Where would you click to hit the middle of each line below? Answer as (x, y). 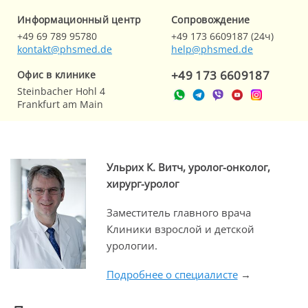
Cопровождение (211, 20)
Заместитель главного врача (178, 212)
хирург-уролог (142, 184)
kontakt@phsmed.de (65, 49)
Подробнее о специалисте (172, 274)
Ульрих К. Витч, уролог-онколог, (188, 167)
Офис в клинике (56, 75)
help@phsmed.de (212, 49)
